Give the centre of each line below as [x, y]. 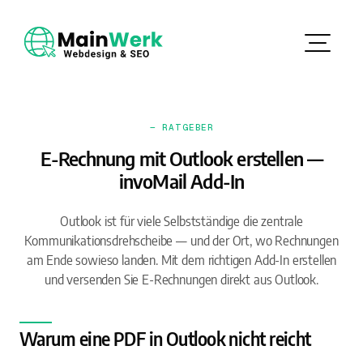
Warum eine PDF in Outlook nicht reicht [165, 339]
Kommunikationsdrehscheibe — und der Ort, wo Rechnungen [181, 241]
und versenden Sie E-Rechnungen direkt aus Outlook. [181, 280]
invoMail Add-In [181, 181]
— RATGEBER [181, 127]
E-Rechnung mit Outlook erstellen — [181, 158]
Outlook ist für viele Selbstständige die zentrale [181, 221]
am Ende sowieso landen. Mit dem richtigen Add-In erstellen [181, 260]
